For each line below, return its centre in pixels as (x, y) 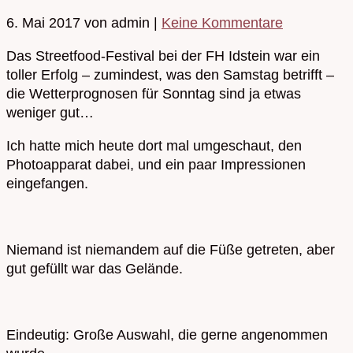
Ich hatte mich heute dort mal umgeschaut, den (154, 145)
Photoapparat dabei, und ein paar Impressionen (156, 164)
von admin (117, 22)
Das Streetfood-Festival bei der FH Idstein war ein (163, 56)
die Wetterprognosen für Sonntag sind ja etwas (154, 93)
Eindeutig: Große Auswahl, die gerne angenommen (167, 334)
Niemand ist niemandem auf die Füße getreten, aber (171, 249)
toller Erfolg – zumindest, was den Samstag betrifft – (170, 74)
